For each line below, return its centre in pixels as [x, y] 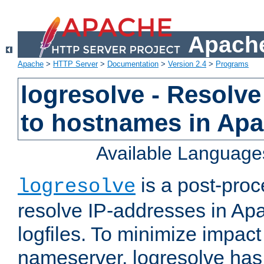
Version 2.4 [187, 64]
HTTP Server [75, 64]
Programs [232, 64]
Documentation [133, 64]
